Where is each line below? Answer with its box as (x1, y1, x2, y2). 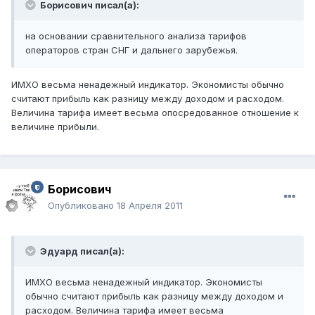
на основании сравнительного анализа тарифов (25, 30, 247, 42)
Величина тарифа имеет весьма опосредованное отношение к (11, 107, 299, 119)
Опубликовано (48, 200, 117, 212)
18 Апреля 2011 (117, 200, 183, 212)
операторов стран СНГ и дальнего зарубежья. (25, 44, 238, 56)
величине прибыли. (11, 121, 99, 133)
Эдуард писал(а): (38, 245, 124, 257)
